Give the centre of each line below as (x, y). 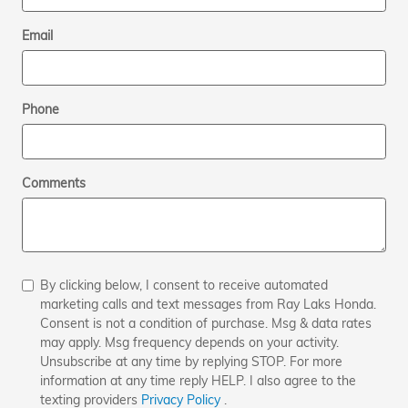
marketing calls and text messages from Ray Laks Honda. (208, 304)
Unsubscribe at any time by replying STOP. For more (191, 361)
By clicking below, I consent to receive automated (184, 285)
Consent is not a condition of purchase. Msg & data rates (206, 323)
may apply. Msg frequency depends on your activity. (189, 342)
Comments (54, 183)
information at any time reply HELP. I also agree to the (198, 380)
